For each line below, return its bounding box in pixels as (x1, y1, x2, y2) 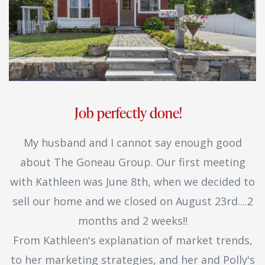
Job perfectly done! (74, 103, 191, 122)
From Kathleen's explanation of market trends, (12, 233, 253, 247)
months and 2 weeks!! (77, 214, 188, 228)
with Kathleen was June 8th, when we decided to (10, 174, 255, 189)
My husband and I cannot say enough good (23, 135, 242, 150)
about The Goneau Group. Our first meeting (20, 155, 245, 169)
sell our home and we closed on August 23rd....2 (12, 194, 253, 208)
